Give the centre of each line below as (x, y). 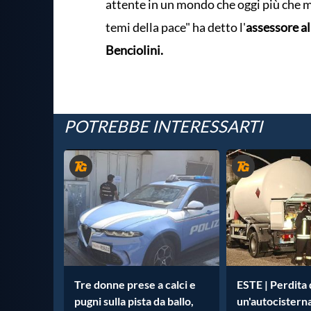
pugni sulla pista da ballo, (134, 301)
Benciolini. (134, 50)
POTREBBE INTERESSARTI (163, 126)
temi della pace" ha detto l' (176, 27)
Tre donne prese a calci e (135, 284)
